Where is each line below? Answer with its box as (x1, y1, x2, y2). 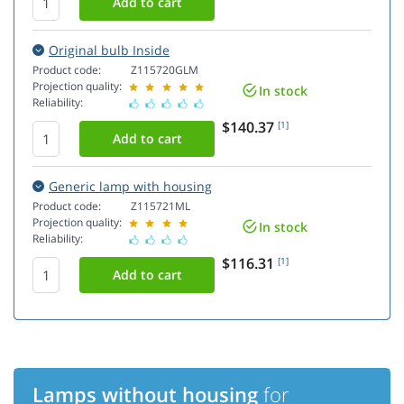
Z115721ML (131, 198, 190, 215)
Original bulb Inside (49, 41, 170, 60)
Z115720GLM (131, 62, 198, 78)
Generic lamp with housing (49, 178, 212, 196)
